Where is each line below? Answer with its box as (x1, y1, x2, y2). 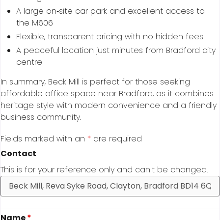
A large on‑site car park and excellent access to (16, 5, 205, 17)
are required (91, 133, 142, 145)
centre (16, 56, 42, 68)
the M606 (16, 17, 53, 29)
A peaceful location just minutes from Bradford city (16, 45, 216, 56)
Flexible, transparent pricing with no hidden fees (16, 31, 203, 43)
